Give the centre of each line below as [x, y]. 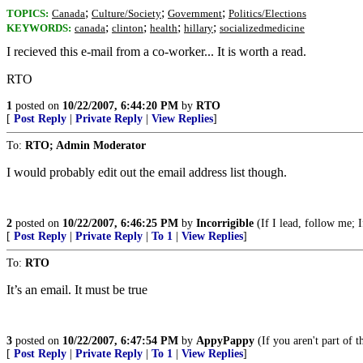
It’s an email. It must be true [77, 290]
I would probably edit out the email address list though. [147, 172]
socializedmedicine [262, 28]
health [164, 28]
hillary [199, 28]
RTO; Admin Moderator [85, 145]
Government [195, 13]
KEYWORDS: [39, 28]
